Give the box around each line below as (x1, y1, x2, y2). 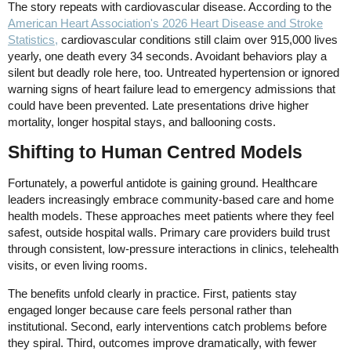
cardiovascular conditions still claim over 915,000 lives (58, 32, 338, 46)
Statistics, (8, 32, 58, 46)
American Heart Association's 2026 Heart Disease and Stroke (8, 16, 323, 30)
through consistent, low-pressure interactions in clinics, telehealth (8, 241, 338, 255)
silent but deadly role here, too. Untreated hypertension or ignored (8, 65, 339, 79)
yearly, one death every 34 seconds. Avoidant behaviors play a (8, 49, 327, 63)
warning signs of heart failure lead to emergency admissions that (8, 81, 335, 96)
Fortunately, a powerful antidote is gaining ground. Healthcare (8, 175, 317, 190)
